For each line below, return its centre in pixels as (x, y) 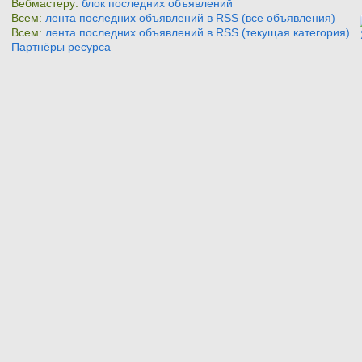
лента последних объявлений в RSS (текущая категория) (198, 32)
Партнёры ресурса (61, 47)
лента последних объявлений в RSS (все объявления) (191, 18)
